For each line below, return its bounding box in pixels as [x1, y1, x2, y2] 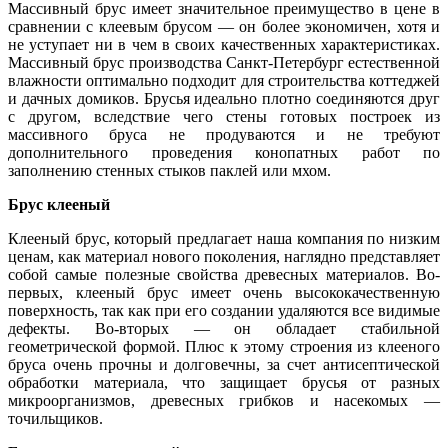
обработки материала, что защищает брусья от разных [8, 374, 440, 392]
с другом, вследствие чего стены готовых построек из [8, 108, 440, 126]
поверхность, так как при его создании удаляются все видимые [8, 302, 440, 320]
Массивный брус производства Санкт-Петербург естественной [8, 54, 440, 72]
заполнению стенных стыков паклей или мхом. [8, 162, 331, 180]
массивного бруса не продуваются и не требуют [8, 126, 440, 144]
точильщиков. [8, 410, 103, 428]
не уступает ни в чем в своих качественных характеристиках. [8, 36, 440, 54]
